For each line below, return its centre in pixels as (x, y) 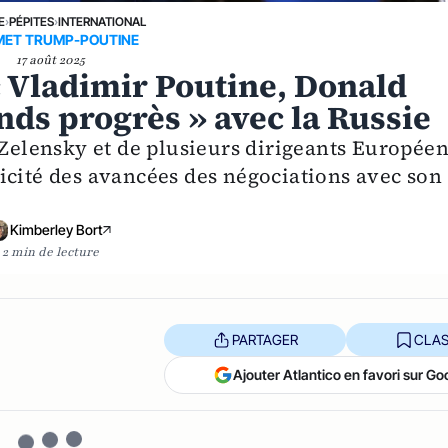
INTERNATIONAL (102, 22)
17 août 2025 (50, 60)
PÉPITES (32, 22)
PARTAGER (264, 339)
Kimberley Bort (56, 230)
